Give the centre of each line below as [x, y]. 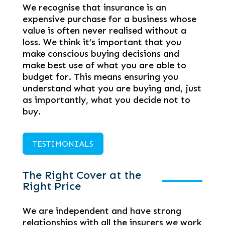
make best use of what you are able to [104, 65]
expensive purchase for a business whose [109, 19]
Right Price [51, 186]
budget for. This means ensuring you [100, 77]
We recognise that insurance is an [94, 7]
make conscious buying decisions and [101, 53]
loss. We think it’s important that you [102, 42]
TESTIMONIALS [63, 144]
